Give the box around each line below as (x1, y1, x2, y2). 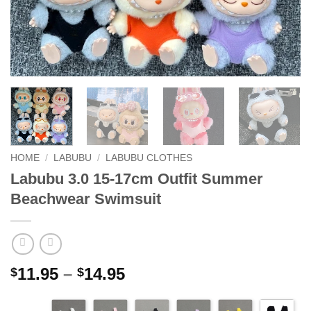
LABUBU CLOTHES (106, 152, 193, 163)
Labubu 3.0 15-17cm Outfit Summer (10, 169, 263, 187)
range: (124, 280, 175, 300)
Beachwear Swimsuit (10, 190, 161, 208)
